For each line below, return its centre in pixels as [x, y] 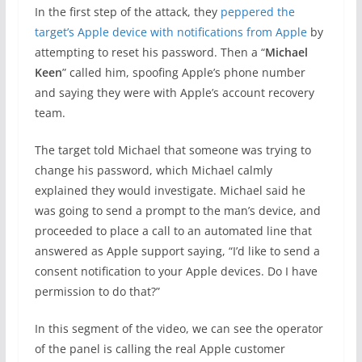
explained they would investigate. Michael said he [170, 190]
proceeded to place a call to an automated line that [173, 231]
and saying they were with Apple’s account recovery [174, 93]
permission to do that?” [97, 291]
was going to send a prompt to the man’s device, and [177, 210]
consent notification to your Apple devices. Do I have [176, 271]
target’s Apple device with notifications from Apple [170, 32]
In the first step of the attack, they [127, 12]
